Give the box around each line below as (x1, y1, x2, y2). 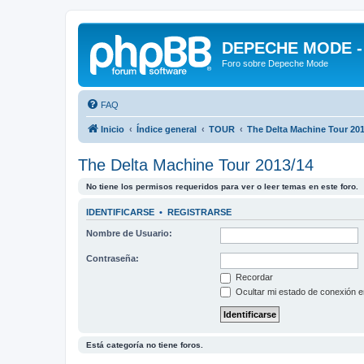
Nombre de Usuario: (86, 228, 172, 238)
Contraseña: (86, 253, 139, 263)
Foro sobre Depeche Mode (222, 58, 328, 68)
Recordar (233, 272, 273, 282)
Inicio (101, 123, 124, 134)
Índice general (136, 123, 197, 134)
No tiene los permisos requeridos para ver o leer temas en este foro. (86, 181, 358, 191)
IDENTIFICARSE (86, 206, 154, 217)
